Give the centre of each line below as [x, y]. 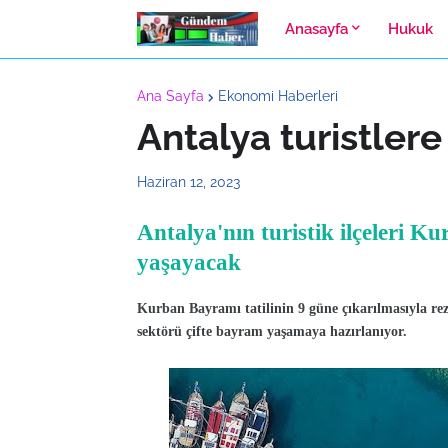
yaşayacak [189, 262]
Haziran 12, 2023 [188, 182]
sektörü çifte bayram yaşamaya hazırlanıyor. [272, 331]
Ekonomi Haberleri [278, 96]
